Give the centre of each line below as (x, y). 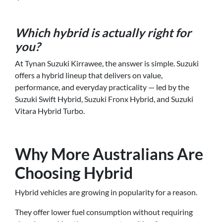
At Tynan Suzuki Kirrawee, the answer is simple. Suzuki (107, 63)
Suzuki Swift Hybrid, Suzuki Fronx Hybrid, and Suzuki (104, 99)
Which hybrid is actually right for (103, 33)
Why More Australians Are (109, 154)
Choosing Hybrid (74, 173)
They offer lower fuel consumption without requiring (104, 212)
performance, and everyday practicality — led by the (102, 87)
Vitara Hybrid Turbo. (50, 111)
